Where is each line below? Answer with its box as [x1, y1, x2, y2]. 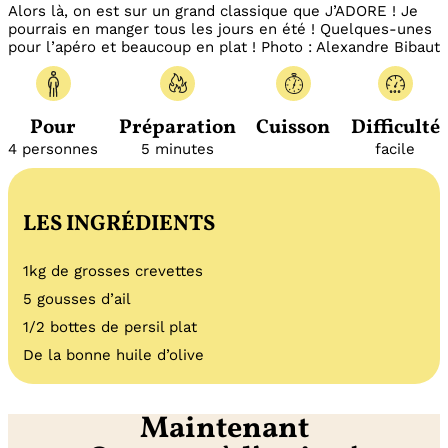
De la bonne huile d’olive [23, 346, 204, 365]
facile [375, 140, 416, 159]
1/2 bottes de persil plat [23, 318, 197, 337]
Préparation [118, 114, 236, 143]
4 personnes [8, 140, 98, 159]
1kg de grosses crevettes [23, 262, 203, 281]
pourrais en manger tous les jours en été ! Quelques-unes [8, 20, 432, 39]
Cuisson [256, 114, 331, 143]
